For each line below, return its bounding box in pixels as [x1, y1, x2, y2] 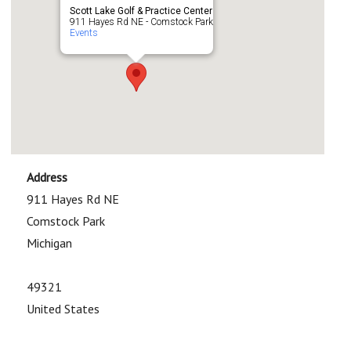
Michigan [27, 235, 73, 251]
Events [69, 27, 98, 38]
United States [27, 301, 100, 317]
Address [27, 169, 68, 185]
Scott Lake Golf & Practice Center [69, 5, 212, 16]
